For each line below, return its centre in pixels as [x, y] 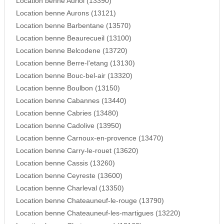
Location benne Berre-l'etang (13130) [75, 63]
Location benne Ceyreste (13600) [69, 176]
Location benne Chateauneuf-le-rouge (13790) [90, 201]
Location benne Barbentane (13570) [73, 26]
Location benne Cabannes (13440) [71, 101]
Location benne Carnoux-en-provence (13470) [89, 138]
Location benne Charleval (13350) [70, 188]
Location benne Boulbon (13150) [68, 88]
